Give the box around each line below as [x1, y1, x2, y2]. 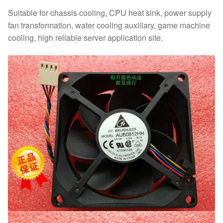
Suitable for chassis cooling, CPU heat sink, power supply [8, 7, 212, 19]
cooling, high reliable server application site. [8, 32, 163, 44]
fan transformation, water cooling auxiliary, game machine [8, 19, 210, 31]
